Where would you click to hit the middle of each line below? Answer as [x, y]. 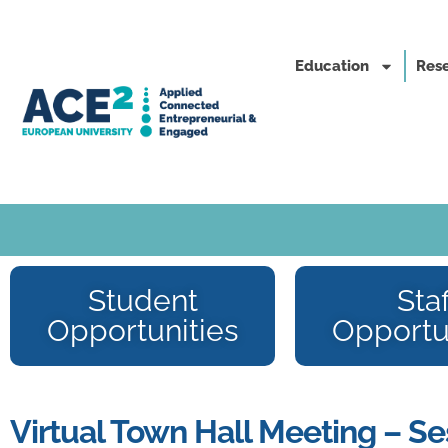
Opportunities [142, 330]
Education [332, 66]
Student [142, 300]
